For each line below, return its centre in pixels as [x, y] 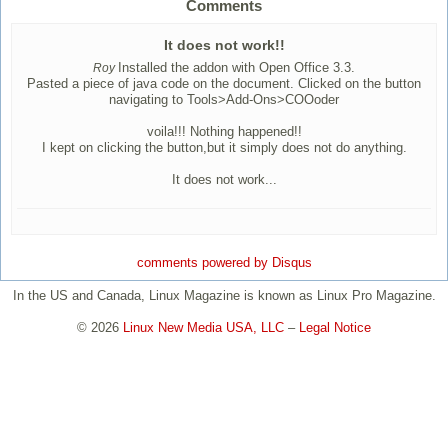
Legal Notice [335, 327]
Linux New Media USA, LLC [203, 327]
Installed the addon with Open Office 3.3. [236, 68]
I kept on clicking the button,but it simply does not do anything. [224, 148]
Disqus [291, 263]
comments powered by [204, 263]
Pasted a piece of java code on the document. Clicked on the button [224, 84]
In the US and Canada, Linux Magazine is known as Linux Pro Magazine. [224, 295]
